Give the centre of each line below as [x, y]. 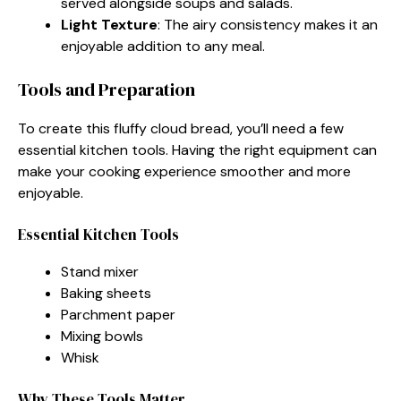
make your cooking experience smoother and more [184, 171]
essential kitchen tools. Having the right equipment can [197, 149]
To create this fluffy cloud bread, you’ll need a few [181, 128]
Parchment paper [118, 314]
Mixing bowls [102, 336]
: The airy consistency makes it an [268, 24]
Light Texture [109, 24]
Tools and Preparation [107, 89]
